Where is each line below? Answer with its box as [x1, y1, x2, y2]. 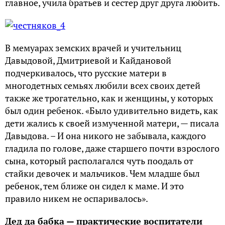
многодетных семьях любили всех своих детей [5, 79, 200, 91]
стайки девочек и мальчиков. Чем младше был [5, 167, 200, 179]
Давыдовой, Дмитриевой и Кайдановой [5, 54, 171, 66]
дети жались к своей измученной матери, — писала [5, 117, 219, 129]
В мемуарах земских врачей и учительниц [5, 42, 181, 54]
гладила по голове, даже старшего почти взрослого [5, 142, 219, 154]
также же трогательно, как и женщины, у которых [5, 92, 213, 104]
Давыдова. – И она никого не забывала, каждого [5, 130, 206, 142]
